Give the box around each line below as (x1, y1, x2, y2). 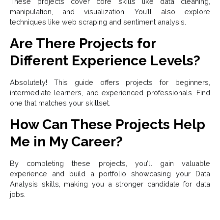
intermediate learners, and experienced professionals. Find (10, 88, 210, 97)
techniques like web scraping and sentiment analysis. (10, 18, 186, 27)
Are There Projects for (10, 35, 156, 52)
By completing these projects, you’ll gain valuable (10, 159, 210, 168)
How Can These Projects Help (10, 116, 205, 133)
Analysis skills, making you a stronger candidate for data (10, 180, 210, 189)
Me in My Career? (10, 134, 123, 150)
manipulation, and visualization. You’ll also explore (10, 7, 210, 16)
